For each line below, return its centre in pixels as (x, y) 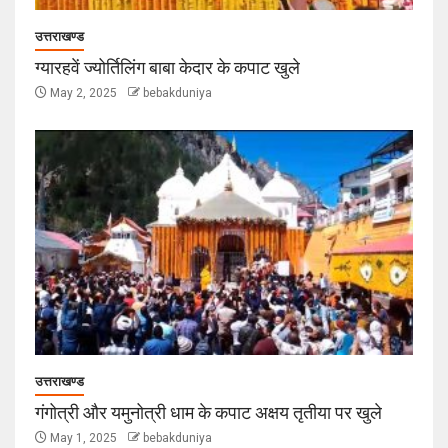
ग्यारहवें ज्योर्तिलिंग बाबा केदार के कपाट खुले (169, 66)
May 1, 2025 (83, 437)
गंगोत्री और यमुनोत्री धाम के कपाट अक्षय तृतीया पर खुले (208, 411)
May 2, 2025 (83, 92)
